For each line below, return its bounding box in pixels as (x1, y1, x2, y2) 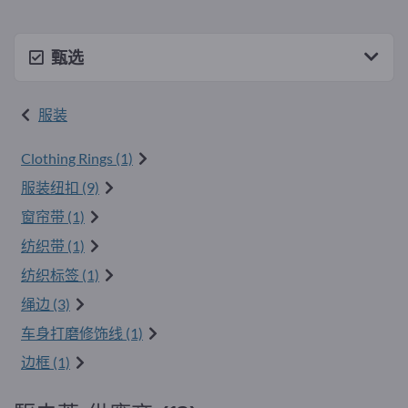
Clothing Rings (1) (21, 149, 133, 167)
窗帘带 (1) (21, 208, 85, 225)
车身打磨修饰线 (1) (21, 324, 143, 342)
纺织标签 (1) (21, 266, 99, 283)
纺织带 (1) (21, 237, 85, 254)
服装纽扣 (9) (21, 178, 99, 196)
